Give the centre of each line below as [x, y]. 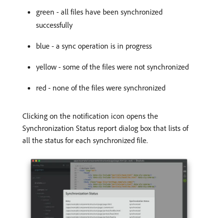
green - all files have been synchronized [99, 11]
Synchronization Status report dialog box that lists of [105, 128]
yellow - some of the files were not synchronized [112, 66]
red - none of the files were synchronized [101, 87]
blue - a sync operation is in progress [94, 45]
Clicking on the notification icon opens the [90, 116]
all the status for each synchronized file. [85, 140]
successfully [54, 25]
